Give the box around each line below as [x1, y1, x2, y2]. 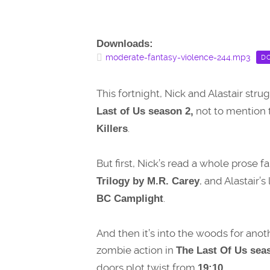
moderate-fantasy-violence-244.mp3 [105, 52, 250, 62]
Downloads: [96, 37, 153, 49]
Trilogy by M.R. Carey [96, 175, 199, 187]
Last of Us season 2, [96, 105, 193, 117]
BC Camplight [96, 193, 163, 205]
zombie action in [96, 244, 176, 257]
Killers [96, 122, 128, 134]
